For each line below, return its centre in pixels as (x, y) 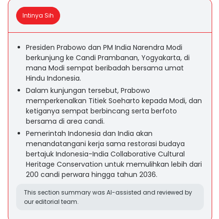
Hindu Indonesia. (54, 78)
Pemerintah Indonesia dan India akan (89, 133)
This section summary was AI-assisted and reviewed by (108, 192)
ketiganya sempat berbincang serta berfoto (101, 111)
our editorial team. (51, 202)
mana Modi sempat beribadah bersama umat (105, 68)
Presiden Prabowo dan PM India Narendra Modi (104, 47)
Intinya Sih (38, 15)
